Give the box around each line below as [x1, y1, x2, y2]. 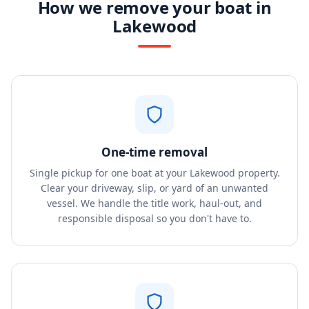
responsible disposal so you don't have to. [57, 212, 252, 225]
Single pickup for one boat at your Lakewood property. [29, 166, 280, 179]
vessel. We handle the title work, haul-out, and [47, 197, 262, 210]
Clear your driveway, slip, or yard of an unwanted [41, 181, 268, 195]
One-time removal [101, 144, 208, 160]
